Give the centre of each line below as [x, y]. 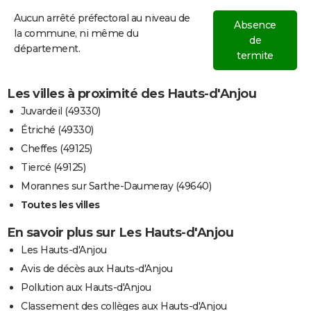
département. [47, 48]
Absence [255, 25]
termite [255, 55]
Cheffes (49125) [57, 148]
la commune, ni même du [76, 33]
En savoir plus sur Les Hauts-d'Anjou [120, 232]
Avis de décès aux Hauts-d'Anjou [97, 268]
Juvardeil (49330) [61, 111]
